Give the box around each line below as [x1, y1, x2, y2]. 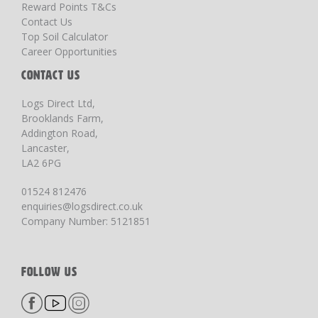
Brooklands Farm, [21, 111, 104, 125]
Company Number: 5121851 [21, 214, 150, 228]
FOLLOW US [21, 265, 77, 279]
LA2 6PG [21, 156, 61, 170]
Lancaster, [21, 141, 70, 155]
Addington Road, [21, 126, 98, 140]
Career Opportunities [21, 45, 117, 58]
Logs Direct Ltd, [21, 97, 95, 110]
